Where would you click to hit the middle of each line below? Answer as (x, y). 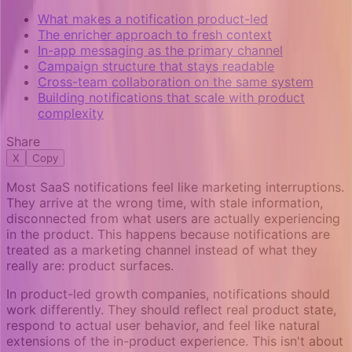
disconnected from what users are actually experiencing (173, 219)
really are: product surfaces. (90, 266)
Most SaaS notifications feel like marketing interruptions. (175, 187)
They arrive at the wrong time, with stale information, (165, 203)
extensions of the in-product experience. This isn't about (175, 341)
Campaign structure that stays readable (156, 66)
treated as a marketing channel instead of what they (162, 250)
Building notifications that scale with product (171, 98)
